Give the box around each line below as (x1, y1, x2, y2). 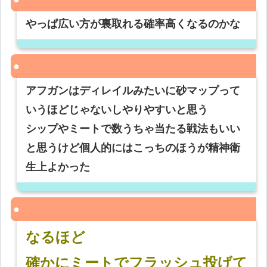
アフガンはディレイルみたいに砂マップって (26, 85, 241, 97)
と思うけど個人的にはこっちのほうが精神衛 (26, 142, 241, 154)
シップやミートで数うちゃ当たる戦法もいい (26, 123, 241, 135)
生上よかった (26, 161, 91, 173)
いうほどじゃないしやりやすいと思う (26, 104, 209, 116)
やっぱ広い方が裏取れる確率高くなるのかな (26, 18, 241, 30)
